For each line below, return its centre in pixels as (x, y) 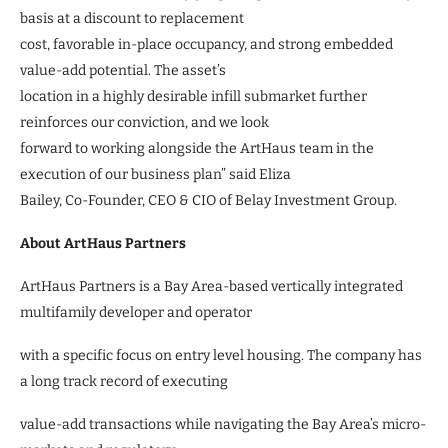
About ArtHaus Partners (103, 243)
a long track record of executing (124, 381)
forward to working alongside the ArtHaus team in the (197, 148)
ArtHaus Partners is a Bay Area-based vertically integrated (211, 286)
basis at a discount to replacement (132, 18)
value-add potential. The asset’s (123, 70)
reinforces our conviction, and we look (144, 122)
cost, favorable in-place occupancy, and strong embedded (206, 44)
